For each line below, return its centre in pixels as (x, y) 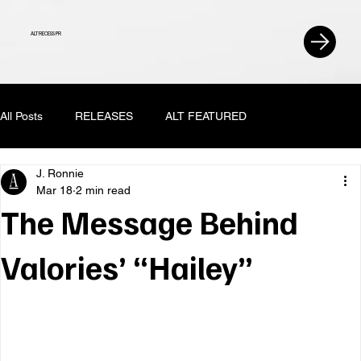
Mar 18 (54, 191)
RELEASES (104, 116)
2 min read (103, 191)
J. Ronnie (60, 174)
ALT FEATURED (206, 116)
